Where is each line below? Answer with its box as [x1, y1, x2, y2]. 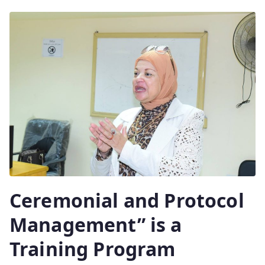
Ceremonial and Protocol [9, 187, 244, 213]
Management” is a [9, 211, 182, 237]
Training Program [9, 235, 176, 261]
